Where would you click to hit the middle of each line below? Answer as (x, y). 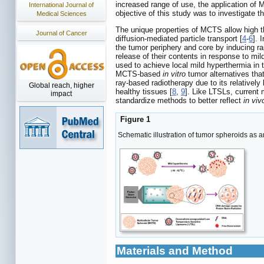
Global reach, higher (61, 85)
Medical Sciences (61, 14)
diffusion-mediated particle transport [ (179, 39)
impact (61, 94)
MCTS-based (139, 74)
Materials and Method (175, 251)
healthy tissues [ (144, 92)
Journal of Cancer (61, 33)
